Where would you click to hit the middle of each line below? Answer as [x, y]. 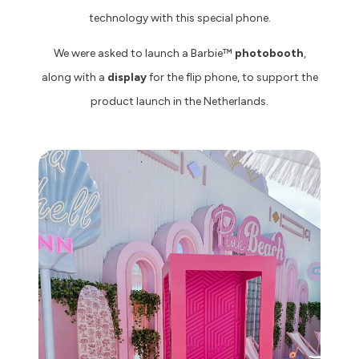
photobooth [269, 53]
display [127, 77]
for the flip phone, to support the [232, 77]
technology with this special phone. [179, 18]
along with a [74, 77]
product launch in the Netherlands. [179, 101]
